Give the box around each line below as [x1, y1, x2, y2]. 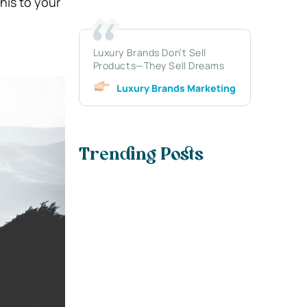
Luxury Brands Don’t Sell [93, 45, 207, 59]
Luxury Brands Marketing [116, 81, 236, 95]
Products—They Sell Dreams [93, 58, 225, 72]
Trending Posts [78, 147, 204, 164]
